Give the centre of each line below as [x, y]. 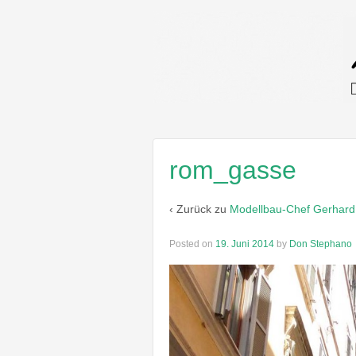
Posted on [192, 244]
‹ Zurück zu [199, 209]
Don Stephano [321, 244]
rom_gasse [233, 170]
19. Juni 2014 [245, 244]
